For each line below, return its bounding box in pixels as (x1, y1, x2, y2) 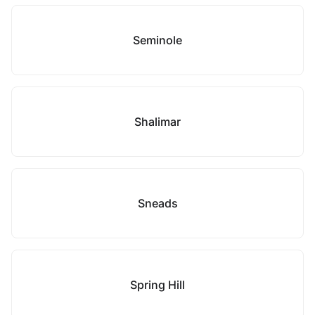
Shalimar (134, 115, 181, 129)
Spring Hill (130, 278, 185, 292)
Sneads (137, 196, 178, 210)
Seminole (133, 33, 182, 47)
